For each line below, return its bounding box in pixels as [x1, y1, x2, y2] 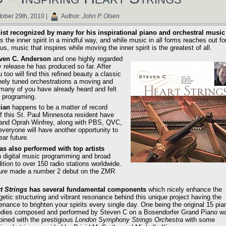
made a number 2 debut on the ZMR [8, 167, 115, 175]
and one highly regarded [51, 54, 123, 63]
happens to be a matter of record [10, 103, 107, 111]
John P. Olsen [82, 12, 120, 20]
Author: [60, 12, 82, 20]
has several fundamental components [27, 186, 146, 194]
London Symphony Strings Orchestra [75, 216, 183, 224]
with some [183, 216, 215, 224]
